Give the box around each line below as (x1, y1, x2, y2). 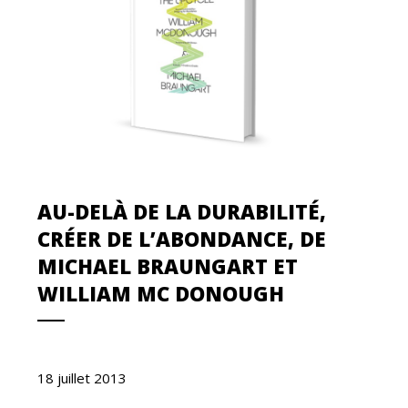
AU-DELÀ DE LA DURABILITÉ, (37, 197, 327, 225)
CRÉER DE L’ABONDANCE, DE (37, 224, 327, 252)
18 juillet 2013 (37, 368, 127, 387)
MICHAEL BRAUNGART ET (37, 251, 299, 280)
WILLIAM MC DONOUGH (37, 279, 285, 307)
